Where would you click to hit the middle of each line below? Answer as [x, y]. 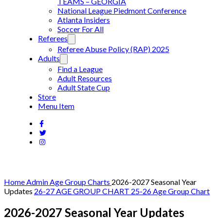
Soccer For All [81, 29]
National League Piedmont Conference [122, 10]
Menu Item [56, 106]
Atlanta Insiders [84, 20]
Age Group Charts [81, 182]
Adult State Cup [84, 87]
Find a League [80, 69]
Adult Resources [85, 78]
